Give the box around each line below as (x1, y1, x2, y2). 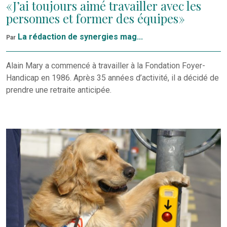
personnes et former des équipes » (6, 11, 185, 27)
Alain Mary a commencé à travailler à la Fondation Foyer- (6, 61, 205, 71)
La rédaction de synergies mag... (18, 32, 143, 42)
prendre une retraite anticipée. (6, 85, 111, 95)
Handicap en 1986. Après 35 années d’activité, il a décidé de (6, 73, 219, 83)
